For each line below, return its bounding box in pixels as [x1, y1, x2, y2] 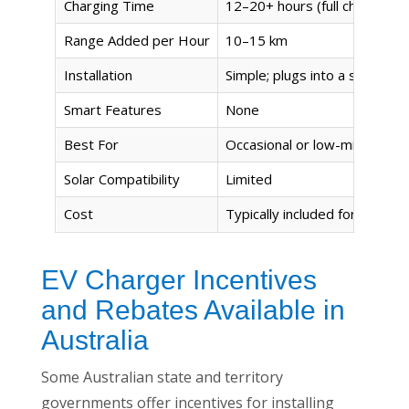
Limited [225, 170, 272, 189]
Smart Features [64, 100, 162, 120]
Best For [64, 135, 119, 154]
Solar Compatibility [64, 170, 180, 189]
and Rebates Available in [41, 295, 345, 326]
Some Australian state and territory [41, 367, 283, 388]
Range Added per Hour [64, 31, 210, 50]
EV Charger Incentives [41, 265, 317, 296]
